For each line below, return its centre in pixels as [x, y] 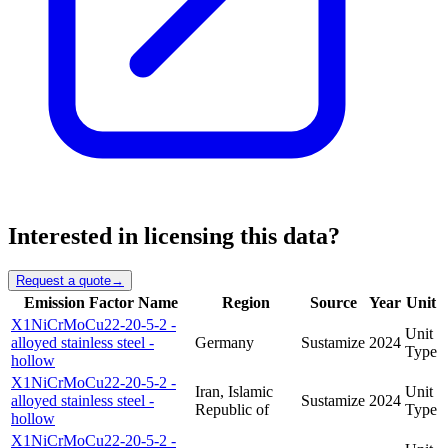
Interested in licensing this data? [174, 236]
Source [333, 302]
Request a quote [63, 280]
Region [246, 302]
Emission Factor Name [101, 302]
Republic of [232, 409]
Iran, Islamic [234, 391]
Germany [224, 342]
